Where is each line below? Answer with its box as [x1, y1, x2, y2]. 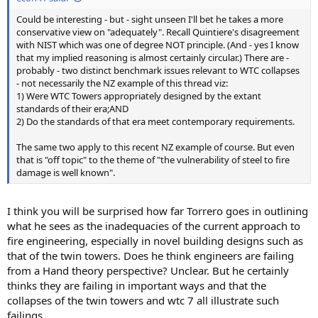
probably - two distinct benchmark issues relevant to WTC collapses [16, 63, 300, 77]
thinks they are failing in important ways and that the [7, 278, 266, 293]
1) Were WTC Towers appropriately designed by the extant [16, 89, 261, 102]
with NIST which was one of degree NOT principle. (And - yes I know [16, 38, 299, 51]
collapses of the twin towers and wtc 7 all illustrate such [7, 293, 279, 308]
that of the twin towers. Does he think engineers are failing [7, 248, 294, 263]
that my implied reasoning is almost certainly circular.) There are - [16, 50, 289, 64]
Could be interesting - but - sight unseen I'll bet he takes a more [16, 12, 283, 26]
